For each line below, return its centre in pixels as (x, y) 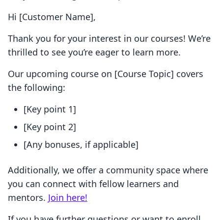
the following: (37, 88)
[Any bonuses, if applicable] (81, 145)
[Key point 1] (50, 109)
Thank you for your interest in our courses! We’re (109, 39)
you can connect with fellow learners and (93, 184)
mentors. (28, 198)
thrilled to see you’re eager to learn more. (94, 52)
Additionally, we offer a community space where (108, 170)
